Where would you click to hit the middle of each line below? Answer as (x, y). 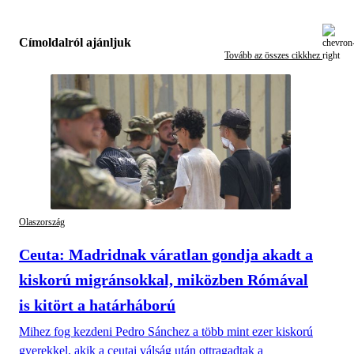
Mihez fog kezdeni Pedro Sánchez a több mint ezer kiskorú (166, 331)
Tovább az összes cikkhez (273, 55)
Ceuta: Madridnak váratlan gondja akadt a (166, 254)
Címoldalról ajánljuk (75, 43)
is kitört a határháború (97, 305)
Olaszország (42, 222)
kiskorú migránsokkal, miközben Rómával (164, 279)
